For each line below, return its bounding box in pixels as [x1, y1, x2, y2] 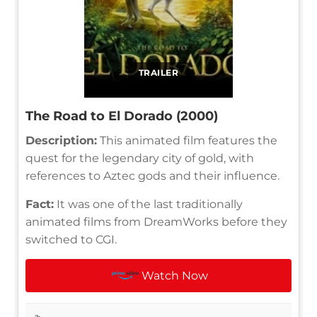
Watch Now [142, 268, 209, 282]
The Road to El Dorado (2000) [25, 108, 218, 124]
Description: [25, 133, 97, 147]
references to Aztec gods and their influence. [25, 168, 279, 183]
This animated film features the [97, 133, 277, 147]
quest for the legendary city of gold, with [25, 151, 254, 165]
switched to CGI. [25, 232, 117, 246]
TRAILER [138, 67, 179, 78]
